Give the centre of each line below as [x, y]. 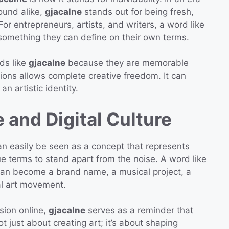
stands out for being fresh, [138, 12]
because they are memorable [127, 63]
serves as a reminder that [139, 210]
